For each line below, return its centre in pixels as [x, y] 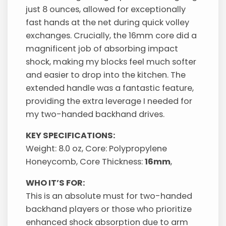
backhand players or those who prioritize [109, 209]
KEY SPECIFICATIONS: [71, 135]
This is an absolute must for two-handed [109, 196]
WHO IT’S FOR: [56, 183]
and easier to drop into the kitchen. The [106, 75]
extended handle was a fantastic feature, [110, 88]
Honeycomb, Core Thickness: [86, 161]
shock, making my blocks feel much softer [111, 62]
